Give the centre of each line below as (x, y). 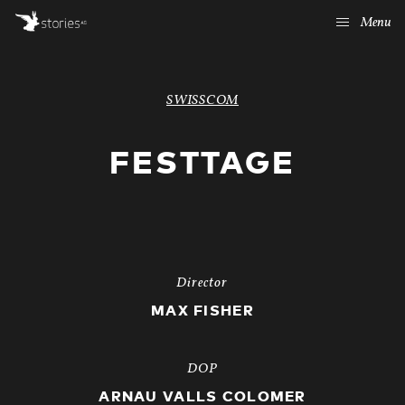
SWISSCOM (202, 101)
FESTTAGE (202, 164)
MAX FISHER (202, 311)
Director (202, 283)
